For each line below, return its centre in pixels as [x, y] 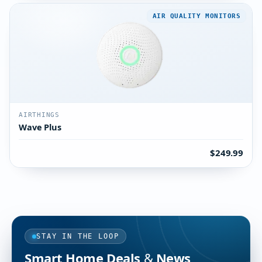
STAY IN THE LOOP [78, 236]
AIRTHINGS [39, 115]
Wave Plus [40, 127]
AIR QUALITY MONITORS [196, 16]
